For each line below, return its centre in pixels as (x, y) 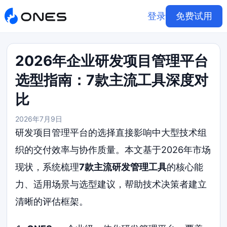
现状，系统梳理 (47, 167)
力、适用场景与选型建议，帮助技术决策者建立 (111, 184)
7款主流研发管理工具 (123, 167)
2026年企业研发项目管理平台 (112, 61)
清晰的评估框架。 (52, 201)
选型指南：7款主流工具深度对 (112, 80)
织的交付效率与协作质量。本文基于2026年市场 (113, 150)
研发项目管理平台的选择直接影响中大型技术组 (111, 133)
